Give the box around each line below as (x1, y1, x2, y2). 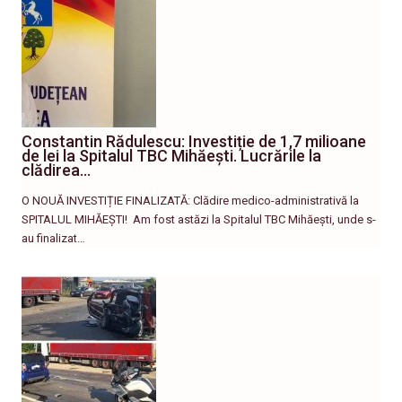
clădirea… (22, 161, 91, 180)
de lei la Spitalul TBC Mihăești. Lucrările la (22, 146, 321, 166)
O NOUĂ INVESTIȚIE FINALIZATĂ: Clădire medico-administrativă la (22, 194, 359, 208)
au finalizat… (22, 232, 85, 246)
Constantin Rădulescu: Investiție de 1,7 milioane (22, 132, 366, 152)
